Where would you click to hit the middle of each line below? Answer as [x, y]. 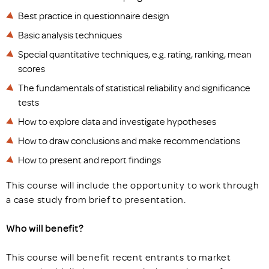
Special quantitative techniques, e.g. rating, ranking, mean [135, 54]
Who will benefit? [45, 228]
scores [32, 68]
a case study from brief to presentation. [96, 199]
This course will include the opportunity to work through [133, 185]
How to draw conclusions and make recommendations [129, 141]
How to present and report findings [89, 160]
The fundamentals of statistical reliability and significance [134, 88]
